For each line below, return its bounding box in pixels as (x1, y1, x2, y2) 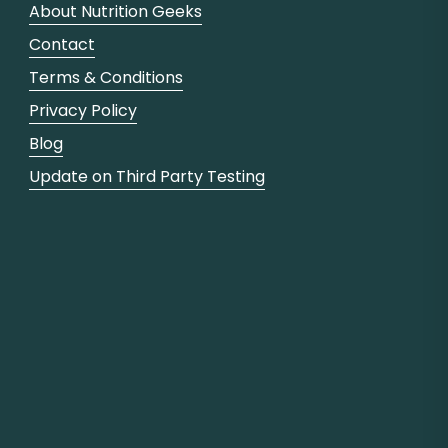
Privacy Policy (29, 98, 138, 122)
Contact (29, 32, 96, 56)
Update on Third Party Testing (29, 164, 266, 188)
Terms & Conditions (29, 65, 184, 89)
